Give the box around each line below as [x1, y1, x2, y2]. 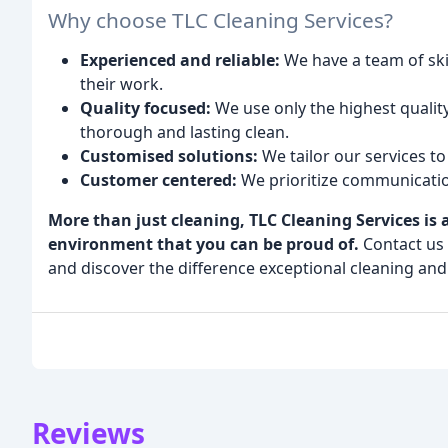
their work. [80, 73, 163, 96]
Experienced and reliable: [80, 49, 280, 72]
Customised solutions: [80, 145, 258, 168]
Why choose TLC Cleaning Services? [48, 6, 393, 35]
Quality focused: [80, 97, 211, 120]
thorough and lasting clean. [80, 121, 289, 144]
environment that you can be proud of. [48, 233, 359, 256]
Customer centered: [80, 169, 237, 192]
